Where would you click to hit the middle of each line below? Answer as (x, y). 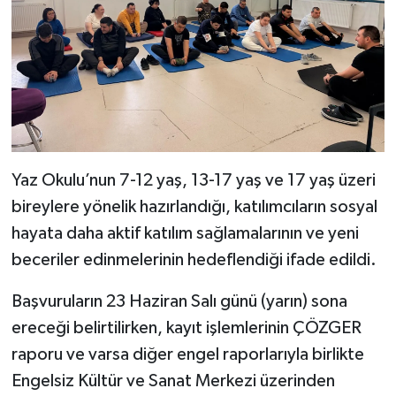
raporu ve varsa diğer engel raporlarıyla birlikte (187, 354)
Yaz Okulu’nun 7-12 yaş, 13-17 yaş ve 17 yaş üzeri (193, 180)
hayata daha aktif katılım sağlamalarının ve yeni (185, 233)
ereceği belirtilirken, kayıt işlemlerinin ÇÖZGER (186, 327)
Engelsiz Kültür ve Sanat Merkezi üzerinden (173, 381)
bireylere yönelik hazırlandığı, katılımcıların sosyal (194, 206)
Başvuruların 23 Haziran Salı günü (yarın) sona (179, 301)
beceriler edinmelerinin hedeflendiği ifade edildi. (194, 259)
